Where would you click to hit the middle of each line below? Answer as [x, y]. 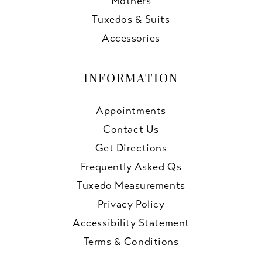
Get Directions [131, 148]
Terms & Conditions [131, 241]
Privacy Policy [131, 204]
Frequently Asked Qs [131, 166]
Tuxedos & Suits [131, 20]
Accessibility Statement [131, 223]
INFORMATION [131, 79]
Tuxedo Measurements [131, 185]
